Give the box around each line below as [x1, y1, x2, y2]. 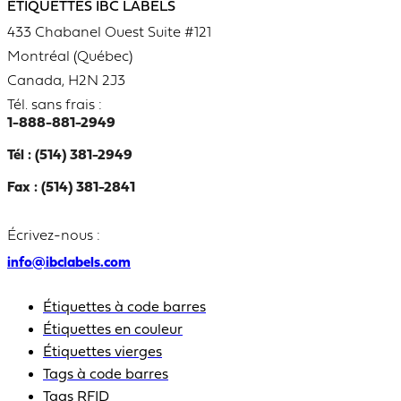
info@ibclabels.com [7, 256, 131, 271]
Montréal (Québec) [7, 50, 132, 65]
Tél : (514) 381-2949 [7, 149, 132, 164]
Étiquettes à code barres [43, 301, 206, 316]
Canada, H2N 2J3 [7, 74, 125, 90]
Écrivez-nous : [7, 229, 100, 244]
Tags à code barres [43, 368, 168, 383]
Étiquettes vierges [43, 346, 162, 361]
